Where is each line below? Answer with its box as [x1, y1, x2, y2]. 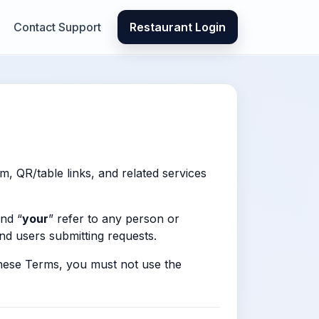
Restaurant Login [130, 20, 226, 34]
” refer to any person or [48, 211, 179, 226]
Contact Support [13, 20, 101, 34]
